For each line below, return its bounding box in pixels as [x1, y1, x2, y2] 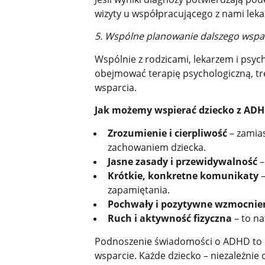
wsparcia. [94, 80, 137, 94]
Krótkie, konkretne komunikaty [107, 169, 258, 182]
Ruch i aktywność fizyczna [107, 211, 232, 225]
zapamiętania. [107, 183, 170, 196]
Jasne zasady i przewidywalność [107, 154, 257, 168]
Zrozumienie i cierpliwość [107, 126, 227, 140]
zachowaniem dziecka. [107, 140, 206, 154]
